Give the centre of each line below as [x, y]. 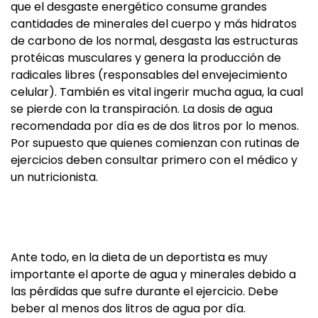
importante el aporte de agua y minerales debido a [153, 274]
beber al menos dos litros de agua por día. [128, 308]
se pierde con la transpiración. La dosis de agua [142, 109]
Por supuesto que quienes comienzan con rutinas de [155, 143]
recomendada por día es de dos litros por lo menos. [155, 126]
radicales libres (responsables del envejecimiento [149, 75]
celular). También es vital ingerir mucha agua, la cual [157, 92]
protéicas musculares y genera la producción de [146, 58]
